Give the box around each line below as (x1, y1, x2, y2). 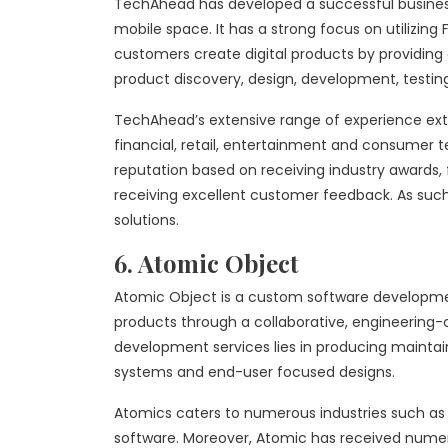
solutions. (114, 210, 179, 230)
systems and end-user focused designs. (114, 362, 395, 382)
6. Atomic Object (114, 247, 299, 279)
